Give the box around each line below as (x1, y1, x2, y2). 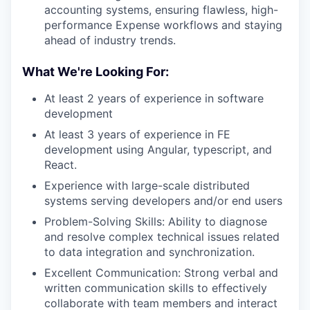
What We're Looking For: (22, 64, 169, 79)
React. (44, 157, 77, 172)
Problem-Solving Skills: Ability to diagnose (44, 214, 267, 228)
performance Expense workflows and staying (44, 17, 282, 32)
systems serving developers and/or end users (44, 193, 282, 208)
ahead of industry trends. (44, 33, 176, 47)
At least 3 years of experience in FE (44, 127, 230, 141)
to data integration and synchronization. (44, 244, 255, 259)
